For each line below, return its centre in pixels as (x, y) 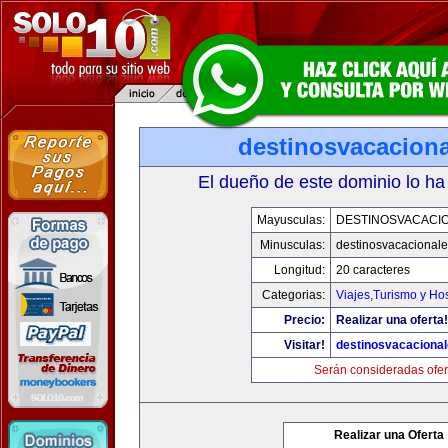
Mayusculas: (291, 220)
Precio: (304, 320)
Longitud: (299, 270)
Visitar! (304, 345)
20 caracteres (373, 270)
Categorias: (293, 295)
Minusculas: (292, 245)
